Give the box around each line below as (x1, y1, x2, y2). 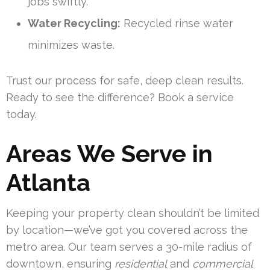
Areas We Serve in (6, 139, 213, 168)
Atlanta (6, 168, 90, 197)
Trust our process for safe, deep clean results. (6, 74, 243, 87)
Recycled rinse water (121, 17, 233, 30)
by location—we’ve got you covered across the (6, 224, 248, 237)
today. (6, 108, 37, 121)
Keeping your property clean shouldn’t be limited (6, 207, 259, 220)
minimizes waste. (28, 39, 115, 52)
